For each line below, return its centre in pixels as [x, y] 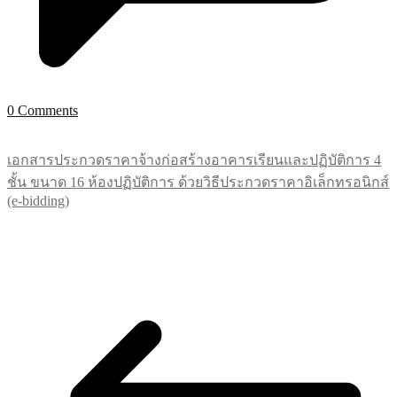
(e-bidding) [38, 201]
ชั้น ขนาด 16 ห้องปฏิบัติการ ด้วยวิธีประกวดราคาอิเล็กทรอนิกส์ [198, 183]
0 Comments [43, 111]
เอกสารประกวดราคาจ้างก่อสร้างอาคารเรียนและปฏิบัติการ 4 [194, 160]
